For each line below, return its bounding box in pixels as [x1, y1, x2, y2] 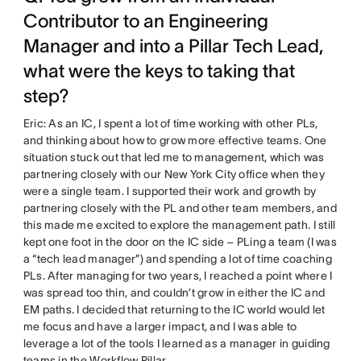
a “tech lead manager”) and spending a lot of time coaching [23, 251, 332, 265]
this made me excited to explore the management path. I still [23, 218, 336, 231]
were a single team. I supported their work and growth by [23, 184, 317, 197]
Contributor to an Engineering [23, 10, 268, 31]
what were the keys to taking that [23, 60, 295, 81]
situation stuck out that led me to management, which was [23, 150, 325, 164]
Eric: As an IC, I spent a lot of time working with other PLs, [23, 116, 318, 130]
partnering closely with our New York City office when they [23, 167, 325, 180]
